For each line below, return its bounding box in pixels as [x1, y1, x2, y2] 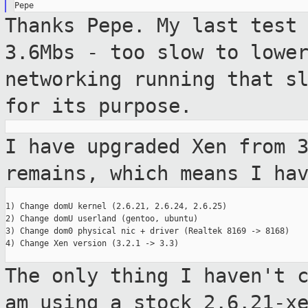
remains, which [5, 162, 180, 186]
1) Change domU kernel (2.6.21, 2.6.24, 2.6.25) [5, 201, 227, 212]
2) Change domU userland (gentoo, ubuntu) [5, 214, 198, 224]
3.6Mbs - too [5, 41, 157, 65]
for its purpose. [5, 94, 192, 118]
